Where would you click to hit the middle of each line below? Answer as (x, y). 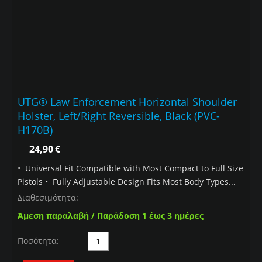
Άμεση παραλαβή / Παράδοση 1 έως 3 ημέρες (111, 216)
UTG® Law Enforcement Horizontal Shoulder (127, 102)
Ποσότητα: (38, 241)
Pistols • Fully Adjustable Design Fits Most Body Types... (127, 182)
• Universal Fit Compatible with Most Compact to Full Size (130, 168)
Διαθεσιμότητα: (48, 198)
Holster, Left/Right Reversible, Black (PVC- (119, 116)
